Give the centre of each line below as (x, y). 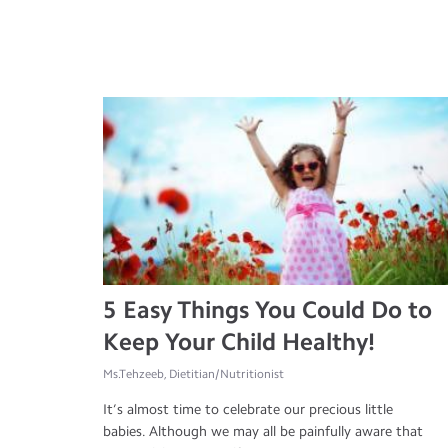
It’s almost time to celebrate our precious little (248, 410)
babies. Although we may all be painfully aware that (263, 432)
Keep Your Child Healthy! (239, 342)
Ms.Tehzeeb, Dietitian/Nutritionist (193, 374)
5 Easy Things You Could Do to (267, 310)
